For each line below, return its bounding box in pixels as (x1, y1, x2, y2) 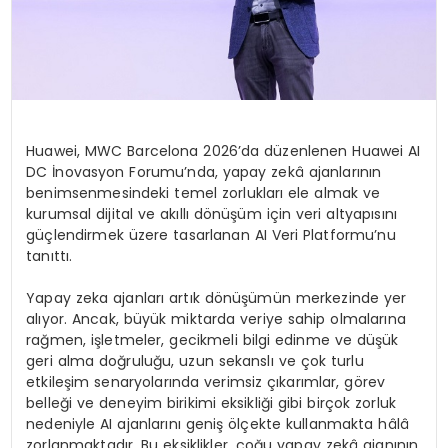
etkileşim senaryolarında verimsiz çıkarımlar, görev (26, 371, 386, 392)
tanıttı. (26, 245, 73, 266)
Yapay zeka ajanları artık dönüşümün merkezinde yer (26, 287, 407, 308)
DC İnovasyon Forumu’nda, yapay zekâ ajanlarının (26, 161, 382, 182)
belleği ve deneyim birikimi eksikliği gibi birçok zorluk (26, 392, 396, 413)
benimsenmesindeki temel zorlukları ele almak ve (26, 182, 381, 203)
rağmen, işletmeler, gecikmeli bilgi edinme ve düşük (26, 329, 399, 350)
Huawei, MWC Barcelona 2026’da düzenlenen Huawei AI (26, 140, 421, 161)
